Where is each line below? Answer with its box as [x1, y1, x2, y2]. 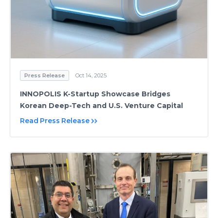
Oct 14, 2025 [75, 72, 107, 79]
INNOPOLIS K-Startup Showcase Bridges [20, 90, 170, 98]
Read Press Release [20, 116, 90, 125]
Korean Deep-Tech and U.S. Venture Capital [20, 101, 183, 110]
